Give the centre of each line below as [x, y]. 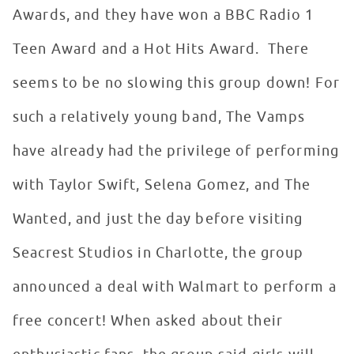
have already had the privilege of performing [176, 151]
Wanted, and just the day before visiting [158, 219]
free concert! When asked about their [148, 321]
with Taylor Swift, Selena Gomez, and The [162, 185]
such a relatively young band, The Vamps [159, 117]
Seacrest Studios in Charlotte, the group [158, 253]
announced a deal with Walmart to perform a [175, 287]
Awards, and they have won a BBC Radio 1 [164, 15]
